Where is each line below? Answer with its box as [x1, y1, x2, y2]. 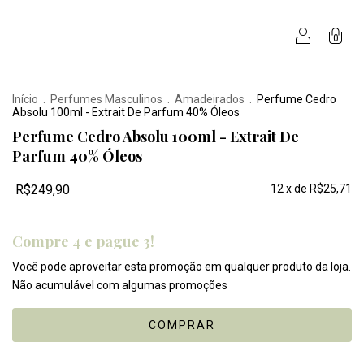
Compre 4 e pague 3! [12, 232, 154, 251]
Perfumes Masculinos [50, 93, 162, 106]
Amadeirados [175, 93, 245, 106]
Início [12, 93, 38, 106]
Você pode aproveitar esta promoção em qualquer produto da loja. [12, 260, 351, 273]
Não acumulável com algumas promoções [12, 279, 227, 292]
